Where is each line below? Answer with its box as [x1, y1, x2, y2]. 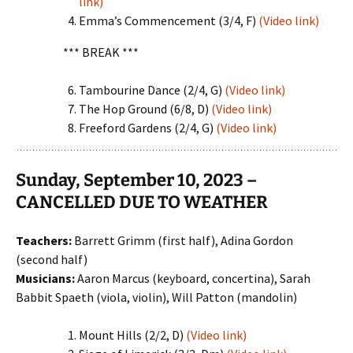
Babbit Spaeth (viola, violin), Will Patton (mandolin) [16, 289, 297, 305]
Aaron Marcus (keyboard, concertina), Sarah [75, 270, 310, 286]
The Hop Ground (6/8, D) [79, 101, 211, 117]
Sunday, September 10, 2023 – [16, 169, 257, 191]
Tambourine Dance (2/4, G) [79, 82, 225, 98]
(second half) [16, 251, 87, 267]
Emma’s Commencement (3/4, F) [79, 13, 258, 28]
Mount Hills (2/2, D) [79, 327, 186, 343]
